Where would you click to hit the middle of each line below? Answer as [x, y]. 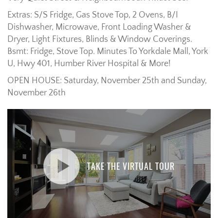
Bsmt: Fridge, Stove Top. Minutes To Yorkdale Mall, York [108, 52]
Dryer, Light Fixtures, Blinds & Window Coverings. [100, 40]
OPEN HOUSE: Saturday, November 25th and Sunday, [107, 81]
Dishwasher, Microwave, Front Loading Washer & [99, 27]
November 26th [36, 93]
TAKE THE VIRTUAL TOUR [131, 166]
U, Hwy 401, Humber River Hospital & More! [89, 64]
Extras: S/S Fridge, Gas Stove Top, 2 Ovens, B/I [93, 15]
